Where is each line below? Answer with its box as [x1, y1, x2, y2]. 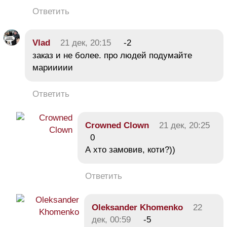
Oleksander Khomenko [92, 202, 183, 212]
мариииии [32, 62, 73, 72]
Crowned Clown [85, 120, 149, 130]
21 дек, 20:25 [159, 120, 210, 130]
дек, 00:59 [92, 214, 131, 224]
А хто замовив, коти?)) [85, 144, 175, 155]
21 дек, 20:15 [60, 37, 111, 48]
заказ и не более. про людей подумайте [32, 50, 192, 60]
